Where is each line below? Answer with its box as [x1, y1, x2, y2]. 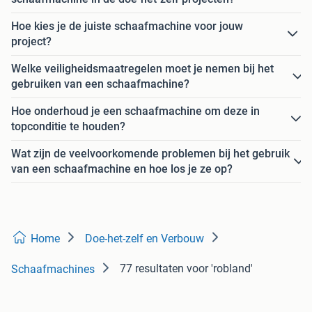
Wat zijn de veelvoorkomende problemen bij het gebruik [11, 147, 290, 161]
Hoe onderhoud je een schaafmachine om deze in [11, 104, 260, 118]
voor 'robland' [187, 262, 253, 276]
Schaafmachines [11, 263, 95, 276]
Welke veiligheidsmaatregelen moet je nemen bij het [11, 62, 274, 76]
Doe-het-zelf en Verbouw [85, 232, 204, 246]
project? [11, 35, 52, 49]
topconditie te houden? [11, 120, 125, 134]
